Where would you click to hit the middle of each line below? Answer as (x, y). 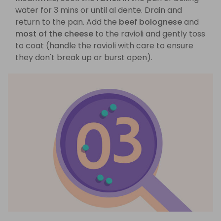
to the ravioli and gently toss (149, 34)
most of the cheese (54, 34)
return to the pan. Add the (67, 22)
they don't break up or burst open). (84, 58)
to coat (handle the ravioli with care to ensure (104, 46)
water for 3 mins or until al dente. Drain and (99, 10)
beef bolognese (150, 22)
